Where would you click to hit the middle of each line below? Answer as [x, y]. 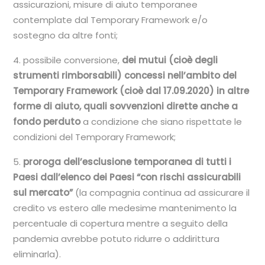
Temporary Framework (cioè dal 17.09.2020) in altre [131, 91]
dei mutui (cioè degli [170, 60]
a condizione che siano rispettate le [161, 122]
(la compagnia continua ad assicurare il [161, 193]
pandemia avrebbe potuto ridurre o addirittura [117, 239]
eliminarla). [37, 254]
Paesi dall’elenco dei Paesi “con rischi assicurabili [127, 177]
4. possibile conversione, [68, 60]
